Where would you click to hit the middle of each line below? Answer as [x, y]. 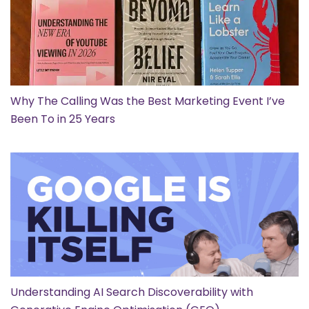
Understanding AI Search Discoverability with [132, 292]
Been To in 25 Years [63, 119]
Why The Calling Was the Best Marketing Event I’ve [148, 101]
